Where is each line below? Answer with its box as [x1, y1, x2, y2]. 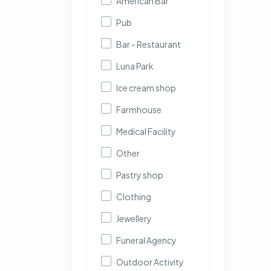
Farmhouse [116, 104, 162, 115]
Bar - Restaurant [116, 39, 181, 50]
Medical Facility [116, 126, 176, 137]
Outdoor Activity [116, 256, 184, 267]
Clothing [116, 191, 151, 202]
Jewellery [116, 213, 152, 224]
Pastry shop [116, 169, 163, 180]
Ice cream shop [116, 82, 176, 93]
